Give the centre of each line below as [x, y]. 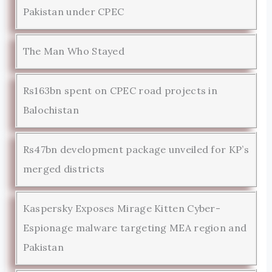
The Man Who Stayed [74, 51]
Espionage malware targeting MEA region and [135, 227]
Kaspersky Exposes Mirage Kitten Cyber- [122, 208]
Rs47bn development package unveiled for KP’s [136, 149]
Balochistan [51, 110]
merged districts [64, 168]
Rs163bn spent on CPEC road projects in [120, 90]
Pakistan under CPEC [73, 11]
